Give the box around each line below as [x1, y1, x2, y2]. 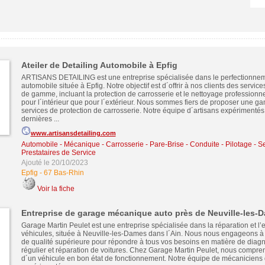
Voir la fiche [37, 185, 75, 193]
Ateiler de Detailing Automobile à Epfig [21, 60, 177, 70]
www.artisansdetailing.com [30, 130, 116, 137]
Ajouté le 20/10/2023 [21, 159, 88, 167]
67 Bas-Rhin [43, 169, 84, 177]
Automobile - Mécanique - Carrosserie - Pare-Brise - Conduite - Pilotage [21, 140, 252, 148]
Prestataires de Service [21, 148, 96, 157]
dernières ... [21, 115, 59, 123]
